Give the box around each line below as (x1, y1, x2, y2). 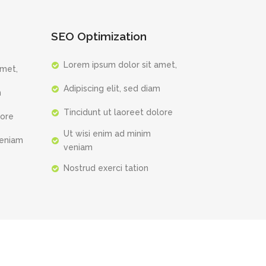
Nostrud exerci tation (64, 163, 148, 173)
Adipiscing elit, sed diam (64, 83, 160, 93)
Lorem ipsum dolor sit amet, (64, 59, 177, 69)
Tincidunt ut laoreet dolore (64, 107, 173, 117)
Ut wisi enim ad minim (64, 128, 151, 138)
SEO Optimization (50, 29, 147, 43)
